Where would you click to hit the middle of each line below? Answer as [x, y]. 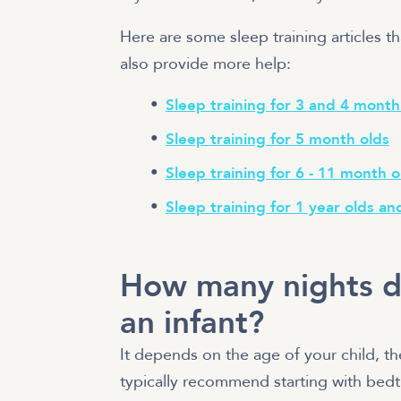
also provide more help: [206, 64]
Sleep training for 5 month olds [277, 139]
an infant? [192, 323]
